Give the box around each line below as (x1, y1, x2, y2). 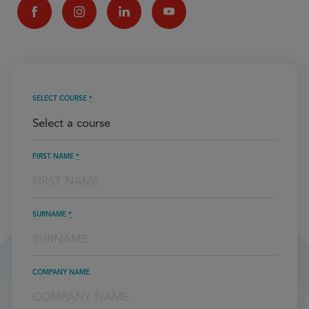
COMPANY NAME (32, 267, 90, 277)
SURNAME (32, 209, 68, 219)
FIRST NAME (32, 151, 76, 161)
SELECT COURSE (32, 93, 89, 103)
